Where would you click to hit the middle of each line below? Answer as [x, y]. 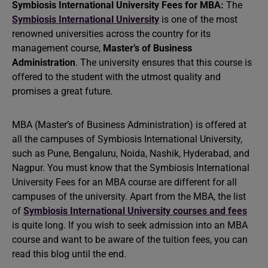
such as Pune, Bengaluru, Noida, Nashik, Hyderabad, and [131, 153]
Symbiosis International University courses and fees [135, 211]
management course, [57, 48]
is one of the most [198, 19]
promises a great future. [63, 91]
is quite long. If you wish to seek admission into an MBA [130, 225]
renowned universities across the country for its [111, 34]
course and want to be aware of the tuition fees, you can [130, 240]
